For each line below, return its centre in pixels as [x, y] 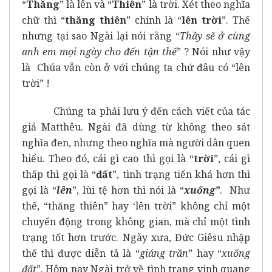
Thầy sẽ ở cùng [215, 36]
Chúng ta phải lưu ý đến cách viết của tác [136, 111]
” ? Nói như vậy [213, 51]
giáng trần [164, 253]
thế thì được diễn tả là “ [81, 253]
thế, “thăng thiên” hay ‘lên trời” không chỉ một [136, 206]
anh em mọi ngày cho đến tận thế [99, 51]
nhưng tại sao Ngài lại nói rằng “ [101, 36]
